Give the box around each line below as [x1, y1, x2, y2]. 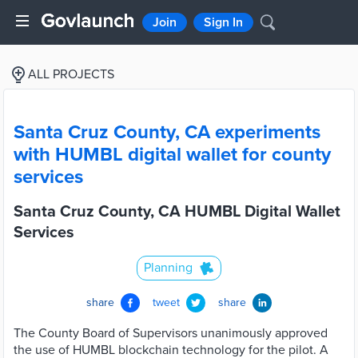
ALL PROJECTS [28, 66, 114, 82]
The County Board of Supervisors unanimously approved [14, 325, 328, 341]
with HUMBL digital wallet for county [14, 143, 331, 166]
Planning [144, 260, 193, 276]
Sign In [204, 14, 243, 30]
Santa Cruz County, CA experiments [14, 121, 320, 144]
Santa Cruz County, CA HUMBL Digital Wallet [14, 202, 340, 221]
